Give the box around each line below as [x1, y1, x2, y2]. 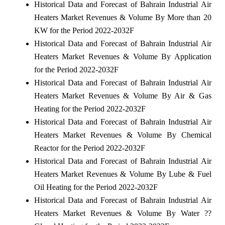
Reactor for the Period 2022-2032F [34, 144, 145, 153]
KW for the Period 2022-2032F [34, 26, 134, 35]
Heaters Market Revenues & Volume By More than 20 [34, 13, 211, 22]
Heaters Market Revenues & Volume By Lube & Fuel [34, 170, 211, 179]
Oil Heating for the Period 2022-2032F [34, 183, 158, 192]
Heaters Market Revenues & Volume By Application [34, 52, 211, 61]
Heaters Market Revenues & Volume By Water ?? [34, 209, 211, 218]
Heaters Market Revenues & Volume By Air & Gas [34, 91, 211, 100]
